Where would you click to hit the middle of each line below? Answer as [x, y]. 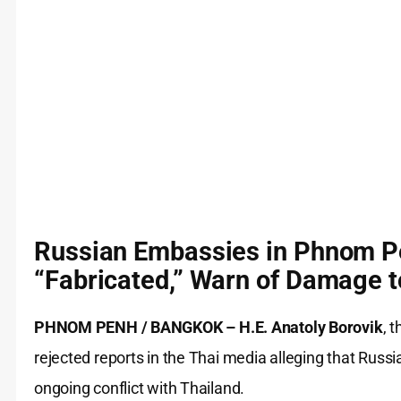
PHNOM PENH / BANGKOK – [135, 328]
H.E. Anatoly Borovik [311, 328]
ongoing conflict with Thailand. [140, 388]
